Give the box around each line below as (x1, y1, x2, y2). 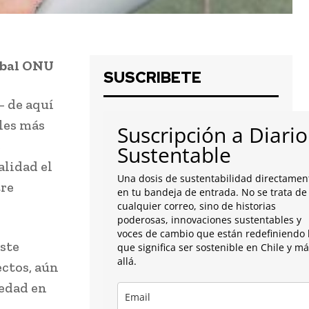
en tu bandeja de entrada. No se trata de (117, 186, 307, 199)
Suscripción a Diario (117, 121, 308, 150)
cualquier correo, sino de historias (117, 199, 276, 213)
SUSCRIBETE (103, 68, 201, 88)
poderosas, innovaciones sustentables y (117, 213, 301, 227)
